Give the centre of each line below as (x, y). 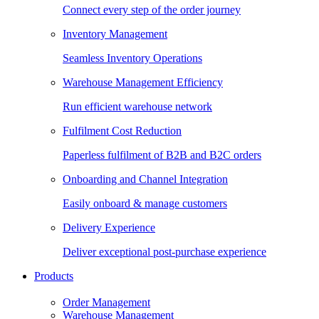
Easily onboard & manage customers (145, 204)
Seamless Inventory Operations (132, 58)
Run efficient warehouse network (137, 107)
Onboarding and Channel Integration (145, 179)
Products (54, 276)
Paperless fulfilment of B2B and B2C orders (162, 155)
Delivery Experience (109, 228)
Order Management (106, 303)
